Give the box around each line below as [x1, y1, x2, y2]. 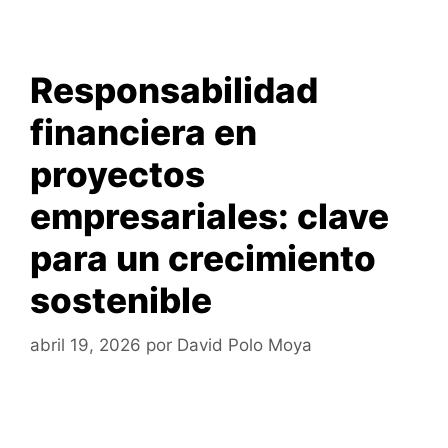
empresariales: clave [30, 195, 389, 238]
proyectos [30, 153, 205, 196]
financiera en [30, 111, 257, 154]
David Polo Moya [177, 334, 312, 355]
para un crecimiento [30, 237, 376, 280]
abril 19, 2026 [30, 334, 141, 355]
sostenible [30, 279, 212, 322]
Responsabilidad [30, 69, 318, 112]
